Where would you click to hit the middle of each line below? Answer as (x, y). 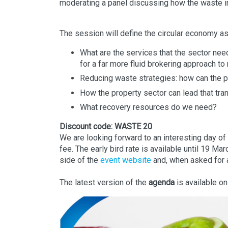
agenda (162, 182)
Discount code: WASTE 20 (106, 126)
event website (126, 160)
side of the (80, 160)
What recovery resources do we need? (148, 107)
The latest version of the (104, 182)
